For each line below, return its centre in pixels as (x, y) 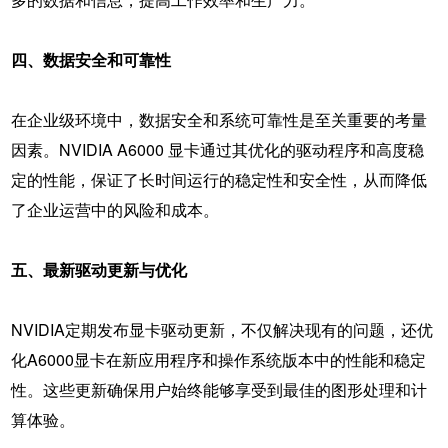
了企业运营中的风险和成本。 (114, 209)
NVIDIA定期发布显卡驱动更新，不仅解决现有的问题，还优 (221, 329)
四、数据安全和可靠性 (90, 59)
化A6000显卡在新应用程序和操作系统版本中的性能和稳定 (218, 359)
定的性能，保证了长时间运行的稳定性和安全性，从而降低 (218, 179)
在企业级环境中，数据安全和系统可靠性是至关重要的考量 (218, 119)
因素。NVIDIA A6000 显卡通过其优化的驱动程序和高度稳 (217, 149)
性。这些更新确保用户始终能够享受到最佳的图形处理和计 (218, 389)
